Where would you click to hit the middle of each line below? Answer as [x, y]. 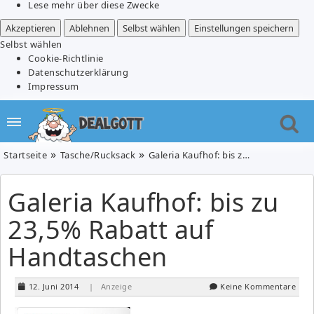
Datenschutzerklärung [78, 72]
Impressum [54, 86]
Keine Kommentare [258, 286]
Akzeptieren [30, 28]
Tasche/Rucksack [97, 155]
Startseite [25, 155]
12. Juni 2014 [53, 286]
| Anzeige [110, 286]
